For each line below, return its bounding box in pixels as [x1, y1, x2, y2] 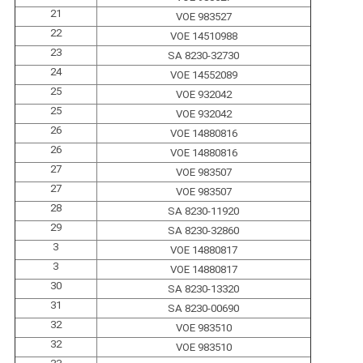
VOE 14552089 [169, 68, 237, 81]
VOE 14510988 [169, 29, 237, 42]
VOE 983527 [175, 10, 232, 23]
